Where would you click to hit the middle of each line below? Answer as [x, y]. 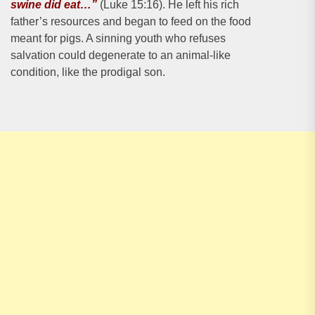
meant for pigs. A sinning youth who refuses [118, 38]
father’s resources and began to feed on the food [131, 21]
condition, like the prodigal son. [88, 72]
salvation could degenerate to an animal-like [121, 55]
